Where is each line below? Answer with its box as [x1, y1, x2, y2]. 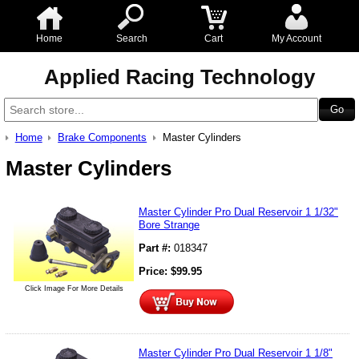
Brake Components [58, 131, 147, 143]
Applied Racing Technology [44, 65, 315, 89]
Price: [139, 264, 171, 277]
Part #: [139, 241, 171, 254]
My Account [271, 33, 321, 44]
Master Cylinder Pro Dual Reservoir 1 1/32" [139, 205, 338, 218]
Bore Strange [139, 218, 200, 231]
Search [115, 33, 147, 44]
